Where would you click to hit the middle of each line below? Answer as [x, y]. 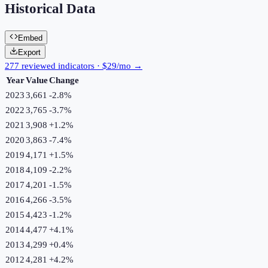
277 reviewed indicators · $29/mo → [74, 66]
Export [29, 52]
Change [64, 80]
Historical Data [50, 9]
